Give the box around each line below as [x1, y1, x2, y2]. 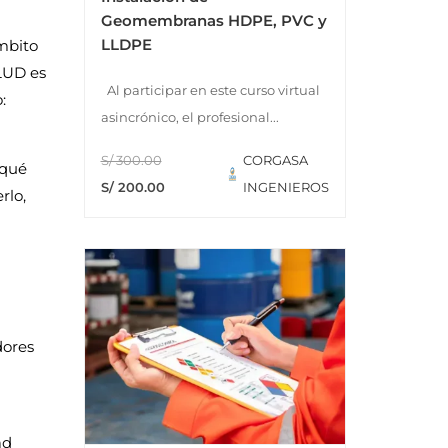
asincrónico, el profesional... [100, 108, 279, 125]
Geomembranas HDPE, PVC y [100, 10, 327, 30]
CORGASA [242, 151, 308, 168]
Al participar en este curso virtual [100, 81, 320, 98]
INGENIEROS [242, 178, 329, 195]
